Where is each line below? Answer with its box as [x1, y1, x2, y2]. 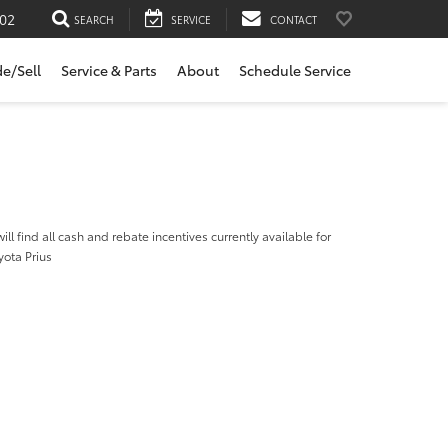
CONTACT [270, 11, 317, 27]
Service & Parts [61, 60, 157, 81]
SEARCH [74, 11, 114, 27]
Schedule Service [239, 60, 351, 81]
